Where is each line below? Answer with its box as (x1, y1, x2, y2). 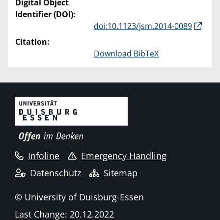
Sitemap (104, 166, 138, 179)
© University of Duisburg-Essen (15, 191, 144, 203)
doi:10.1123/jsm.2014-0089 (94, 21, 192, 32)
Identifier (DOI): (15, 9, 76, 20)
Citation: (15, 36, 50, 48)
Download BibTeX (94, 48, 159, 59)
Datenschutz (29, 166, 81, 179)
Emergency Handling (81, 149, 167, 162)
